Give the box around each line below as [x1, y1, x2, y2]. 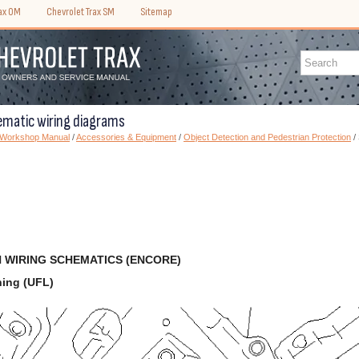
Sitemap [140, 5, 172, 18]
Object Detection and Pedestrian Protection [184, 132, 351, 142]
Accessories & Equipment [76, 132, 176, 142]
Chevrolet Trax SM [46, 5, 115, 18]
